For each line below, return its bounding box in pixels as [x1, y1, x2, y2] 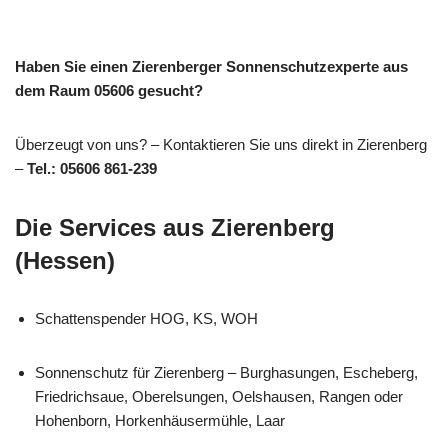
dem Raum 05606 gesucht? [15, 82, 203, 99]
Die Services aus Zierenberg [15, 214, 335, 241]
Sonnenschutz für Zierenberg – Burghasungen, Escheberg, [35, 364, 418, 381]
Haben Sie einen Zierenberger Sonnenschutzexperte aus [15, 58, 408, 75]
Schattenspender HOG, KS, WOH [35, 310, 258, 327]
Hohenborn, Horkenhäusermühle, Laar [35, 412, 285, 429]
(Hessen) [15, 247, 115, 274]
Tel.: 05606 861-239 [27, 160, 157, 177]
